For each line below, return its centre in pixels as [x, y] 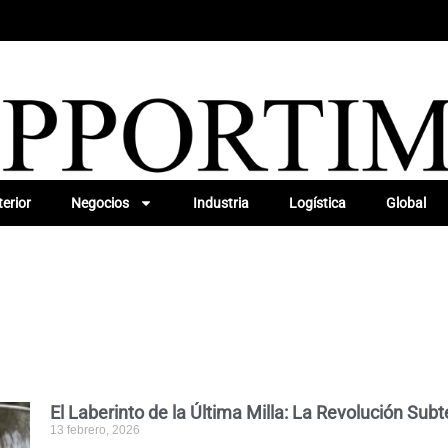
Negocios [99, 202]
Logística [317, 202]
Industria [220, 202]
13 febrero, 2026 [95, 429]
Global [405, 202]
